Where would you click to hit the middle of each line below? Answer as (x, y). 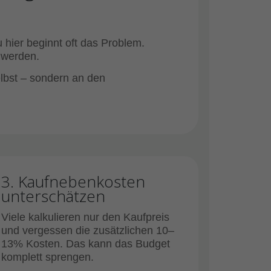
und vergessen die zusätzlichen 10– (88, 230)
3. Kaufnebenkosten (73, 181)
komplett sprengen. (47, 257)
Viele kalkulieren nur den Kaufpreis (85, 217)
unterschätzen (53, 196)
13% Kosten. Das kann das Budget (86, 244)
